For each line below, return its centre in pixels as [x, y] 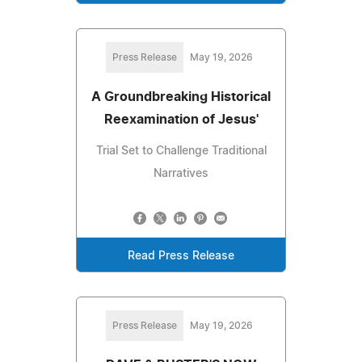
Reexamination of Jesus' [181, 120]
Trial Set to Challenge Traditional [181, 152]
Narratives [181, 174]
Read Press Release [181, 257]
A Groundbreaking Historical [181, 97]
